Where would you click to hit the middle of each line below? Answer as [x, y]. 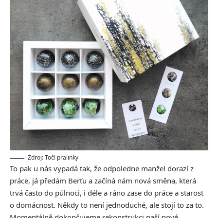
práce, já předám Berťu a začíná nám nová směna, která [103, 181]
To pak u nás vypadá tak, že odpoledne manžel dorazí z [102, 169]
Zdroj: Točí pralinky [53, 158]
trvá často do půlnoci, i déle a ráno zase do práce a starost [107, 193]
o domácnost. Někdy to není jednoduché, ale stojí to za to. [107, 205]
